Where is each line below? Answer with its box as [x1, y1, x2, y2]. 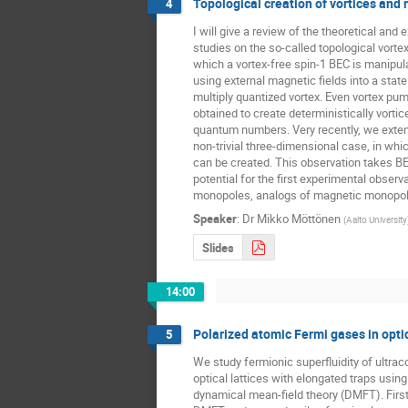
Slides [202, 240, 235, 257]
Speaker [193, 209, 237, 227]
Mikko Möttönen [257, 209, 341, 227]
